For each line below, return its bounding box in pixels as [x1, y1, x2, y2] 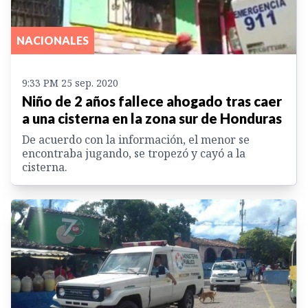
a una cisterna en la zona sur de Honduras [22, 110, 282, 127]
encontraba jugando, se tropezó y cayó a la [22, 146, 245, 162]
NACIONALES [16, 34, 89, 47]
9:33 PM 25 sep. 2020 [22, 76, 118, 90]
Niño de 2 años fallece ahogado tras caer [22, 93, 282, 110]
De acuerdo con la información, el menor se [22, 132, 250, 148]
